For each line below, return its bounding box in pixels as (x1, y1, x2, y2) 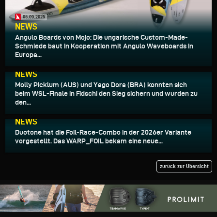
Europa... (15, 50, 42, 59)
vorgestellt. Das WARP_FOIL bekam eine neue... (15, 137, 163, 145)
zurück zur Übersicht (160, 163, 209, 169)
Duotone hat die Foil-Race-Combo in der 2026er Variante (15, 128, 191, 136)
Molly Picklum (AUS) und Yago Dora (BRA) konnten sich (15, 80, 187, 89)
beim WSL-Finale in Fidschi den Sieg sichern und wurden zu (15, 89, 198, 97)
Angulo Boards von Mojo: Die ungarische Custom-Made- (15, 33, 188, 41)
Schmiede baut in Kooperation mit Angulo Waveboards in (15, 42, 193, 50)
